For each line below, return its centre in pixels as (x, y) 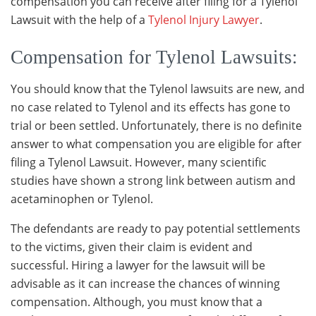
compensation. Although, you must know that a (136, 302)
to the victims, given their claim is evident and (132, 247)
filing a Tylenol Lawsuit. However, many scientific (139, 163)
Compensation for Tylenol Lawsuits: (154, 57)
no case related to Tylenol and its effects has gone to (151, 108)
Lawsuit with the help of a (79, 19)
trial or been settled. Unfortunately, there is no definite (156, 126)
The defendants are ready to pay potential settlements (156, 229)
